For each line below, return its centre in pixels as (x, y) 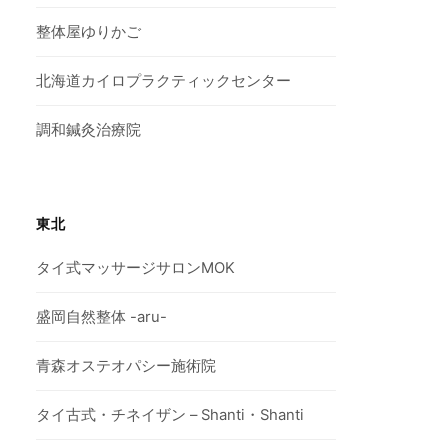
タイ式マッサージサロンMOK (136, 268)
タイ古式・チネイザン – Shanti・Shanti (170, 415)
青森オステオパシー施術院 (126, 366)
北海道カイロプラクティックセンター (164, 81)
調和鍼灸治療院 (89, 130)
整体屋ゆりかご (89, 32)
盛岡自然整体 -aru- (102, 317)
